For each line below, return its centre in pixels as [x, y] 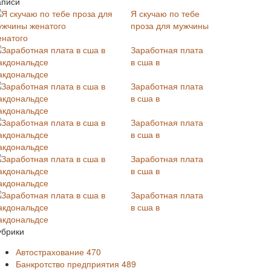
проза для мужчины [170, 25]
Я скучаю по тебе [165, 13]
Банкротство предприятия [69, 264]
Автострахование [51, 252]
